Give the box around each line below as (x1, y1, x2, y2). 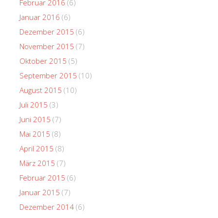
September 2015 (19, 70, 77, 80)
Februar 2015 (19, 172, 65, 182)
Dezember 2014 (19, 201, 74, 212)
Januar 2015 (19, 187, 60, 197)
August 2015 (19, 85, 62, 95)
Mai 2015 (19, 128, 50, 139)
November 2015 (19, 41, 74, 51)
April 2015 (19, 143, 54, 153)
